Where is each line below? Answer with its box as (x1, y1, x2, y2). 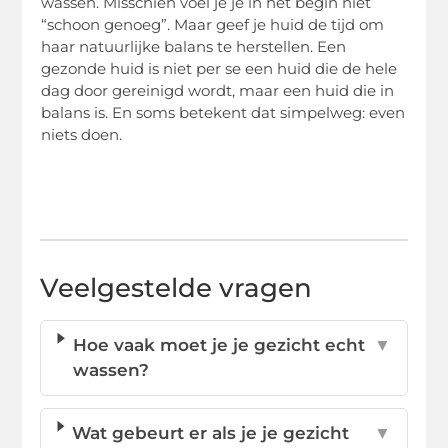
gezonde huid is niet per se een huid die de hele (41, 59, 398, 79)
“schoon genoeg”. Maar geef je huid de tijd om (41, 15, 385, 35)
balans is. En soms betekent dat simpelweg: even (41, 103, 406, 123)
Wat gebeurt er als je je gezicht (72, 422, 350, 443)
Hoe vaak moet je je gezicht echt (72, 334, 365, 355)
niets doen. (41, 125, 123, 145)
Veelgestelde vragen (40, 271, 313, 304)
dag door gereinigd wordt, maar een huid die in (41, 81, 395, 101)
